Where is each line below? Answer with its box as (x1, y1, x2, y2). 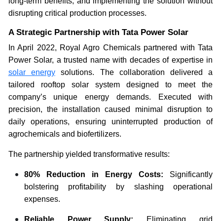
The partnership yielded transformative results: (8, 149, 170, 158)
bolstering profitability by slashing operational (24, 182, 213, 191)
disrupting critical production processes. (8, 8, 147, 17)
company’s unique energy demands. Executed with (8, 92, 213, 101)
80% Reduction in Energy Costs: (24, 170, 164, 179)
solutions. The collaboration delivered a (55, 68, 213, 76)
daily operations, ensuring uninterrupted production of (8, 117, 213, 126)
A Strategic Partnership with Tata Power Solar (8, 27, 191, 37)
